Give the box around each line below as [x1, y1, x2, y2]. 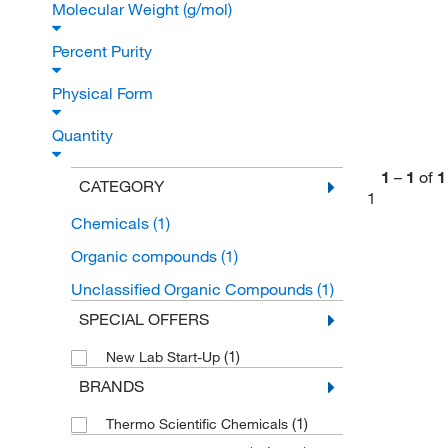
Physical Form [52, 83, 157, 103]
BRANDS [78, 376, 144, 396]
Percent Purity [52, 41, 156, 61]
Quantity [52, 125, 117, 145]
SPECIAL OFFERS [78, 309, 209, 329]
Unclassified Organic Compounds [70, 279, 317, 299]
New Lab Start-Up [105, 348, 224, 366]
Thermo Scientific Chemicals [105, 415, 292, 433]
